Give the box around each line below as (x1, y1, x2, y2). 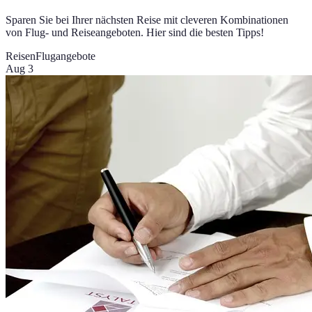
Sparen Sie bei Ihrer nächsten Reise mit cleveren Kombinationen (6, 14, 288, 26)
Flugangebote (36, 50, 95, 63)
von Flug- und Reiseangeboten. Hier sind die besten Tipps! (6, 26, 264, 39)
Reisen (6, 50, 36, 63)
